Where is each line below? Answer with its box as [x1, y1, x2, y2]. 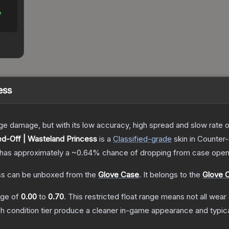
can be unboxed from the [5, 170, 96, 180]
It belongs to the [143, 170, 202, 180]
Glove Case [98, 170, 139, 180]
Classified [113, 134, 148, 144]
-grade [148, 134, 172, 144]
